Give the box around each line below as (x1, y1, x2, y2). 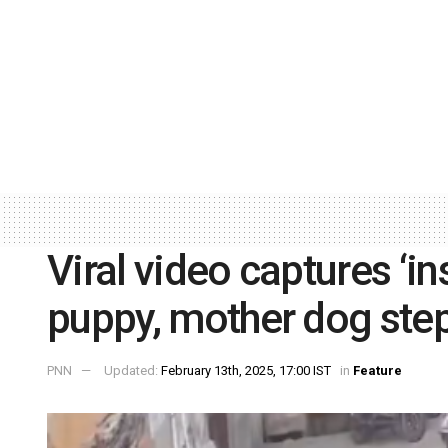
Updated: (104, 363, 161, 379)
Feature (353, 363, 402, 379)
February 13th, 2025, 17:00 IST (161, 363, 331, 379)
